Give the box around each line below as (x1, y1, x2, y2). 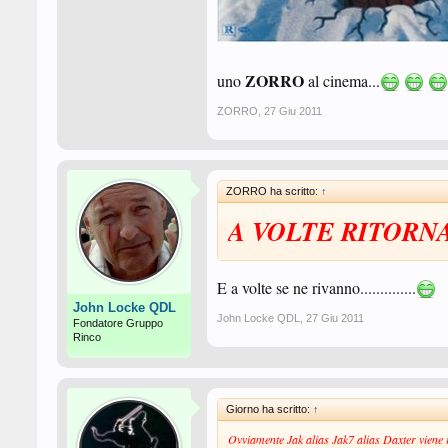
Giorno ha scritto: (226, 403, 313, 415)
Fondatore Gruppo (73, 317, 163, 329)
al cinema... (304, 70, 380, 91)
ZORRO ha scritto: (226, 185, 321, 197)
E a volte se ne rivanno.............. (217, 277, 416, 298)
